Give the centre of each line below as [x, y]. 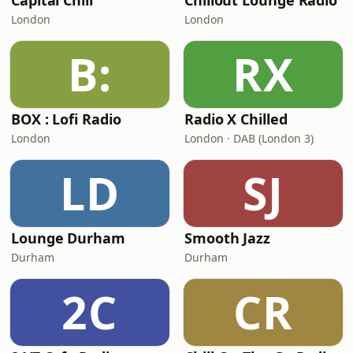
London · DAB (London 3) [249, 138]
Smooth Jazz [228, 238]
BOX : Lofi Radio [66, 119]
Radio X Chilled [236, 119]
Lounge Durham [68, 238]
